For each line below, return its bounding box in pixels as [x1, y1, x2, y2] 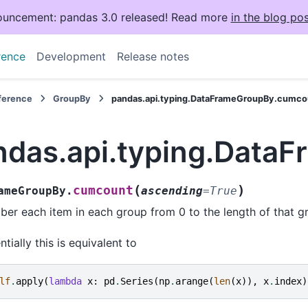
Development [36, 49, 106, 63]
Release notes [116, 49, 189, 63]
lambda [49, 276, 82, 287]
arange [175, 276, 208, 287]
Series [120, 276, 153, 287]
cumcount [73, 184, 133, 198]
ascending [141, 184, 203, 198]
